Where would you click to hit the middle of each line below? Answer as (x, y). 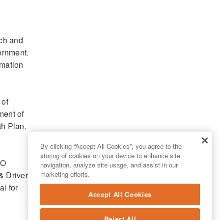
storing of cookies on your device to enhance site (110, 155)
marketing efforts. (65, 174)
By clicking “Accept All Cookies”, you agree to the (111, 146)
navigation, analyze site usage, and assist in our (109, 165)
